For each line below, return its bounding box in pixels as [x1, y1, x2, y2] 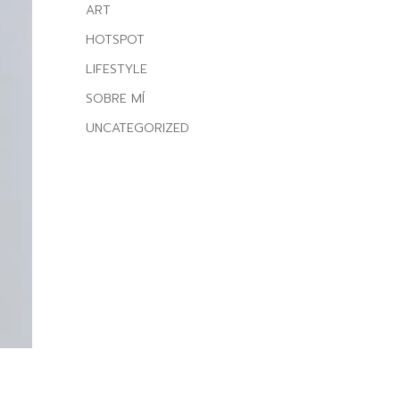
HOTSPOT [86, 29, 145, 49]
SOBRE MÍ [86, 88, 145, 108]
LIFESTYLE [86, 59, 147, 79]
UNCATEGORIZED [86, 118, 189, 137]
